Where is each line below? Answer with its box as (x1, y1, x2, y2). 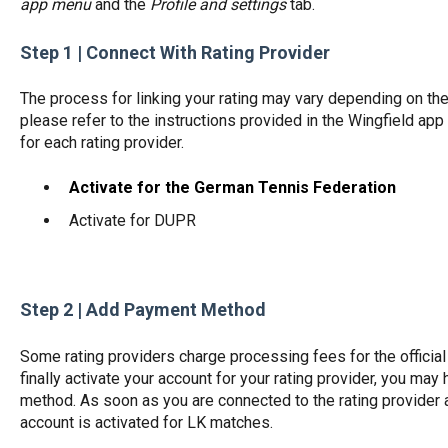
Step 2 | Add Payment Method (19, 299, 266, 321)
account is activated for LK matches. (19, 412, 273, 432)
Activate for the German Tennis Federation (68, 177, 396, 197)
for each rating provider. (19, 133, 184, 153)
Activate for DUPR (68, 210, 196, 230)
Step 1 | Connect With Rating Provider (19, 41, 330, 63)
